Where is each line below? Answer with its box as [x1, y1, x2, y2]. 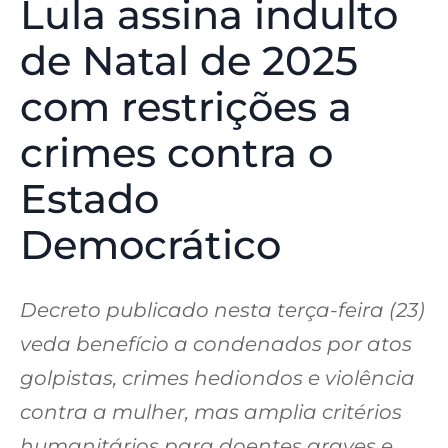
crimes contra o [20, 128, 333, 178]
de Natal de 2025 [20, 36, 358, 86]
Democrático [20, 220, 281, 270]
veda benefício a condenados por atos [20, 332, 412, 357]
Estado [20, 174, 159, 224]
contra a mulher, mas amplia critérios [20, 400, 402, 425]
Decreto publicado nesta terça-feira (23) [20, 298, 425, 323]
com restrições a [20, 82, 352, 132]
